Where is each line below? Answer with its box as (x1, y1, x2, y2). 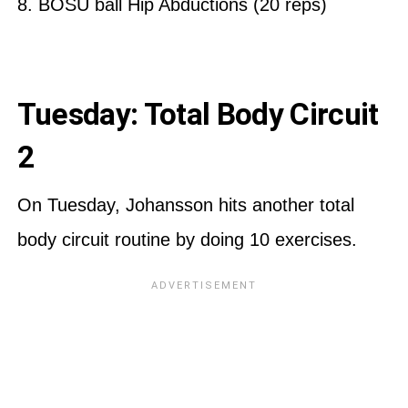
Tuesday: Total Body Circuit (16, 96, 379, 132)
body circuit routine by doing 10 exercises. (16, 229, 362, 250)
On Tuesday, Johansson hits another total (16, 194, 354, 215)
